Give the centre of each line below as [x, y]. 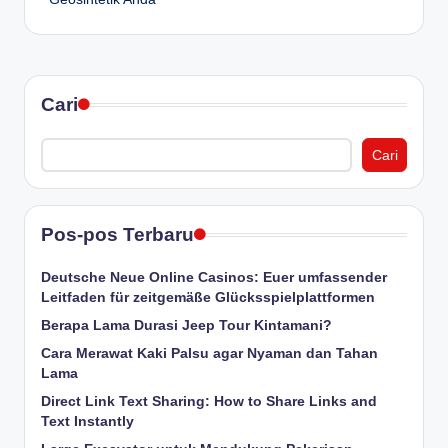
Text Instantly [87, 421]
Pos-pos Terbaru [117, 234]
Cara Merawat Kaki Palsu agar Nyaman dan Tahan [209, 353]
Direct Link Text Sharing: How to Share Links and [209, 401]
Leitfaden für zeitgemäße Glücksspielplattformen [208, 297]
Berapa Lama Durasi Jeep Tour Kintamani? [186, 325]
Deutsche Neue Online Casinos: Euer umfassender [214, 277]
